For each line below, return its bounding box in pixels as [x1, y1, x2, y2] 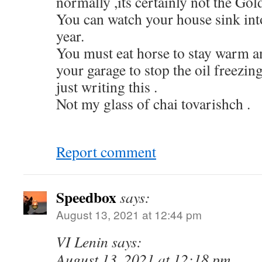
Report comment [56, 142, 156, 161]
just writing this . [56, 77, 157, 96]
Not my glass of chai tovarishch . [56, 94, 250, 113]
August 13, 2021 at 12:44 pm [56, 206, 202, 222]
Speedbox [56, 186, 116, 208]
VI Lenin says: [56, 232, 142, 251]
